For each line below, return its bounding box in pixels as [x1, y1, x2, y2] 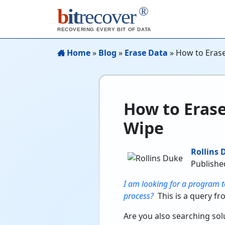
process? [124, 190, 154, 201]
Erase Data [125, 47, 168, 58]
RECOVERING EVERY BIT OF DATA [57, 27, 151, 32]
